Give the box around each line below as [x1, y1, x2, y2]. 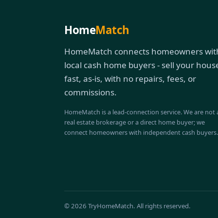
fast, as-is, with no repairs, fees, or [64, 73, 196, 84]
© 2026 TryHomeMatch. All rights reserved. [64, 201, 191, 210]
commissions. [64, 86, 117, 98]
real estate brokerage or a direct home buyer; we [64, 117, 205, 127]
